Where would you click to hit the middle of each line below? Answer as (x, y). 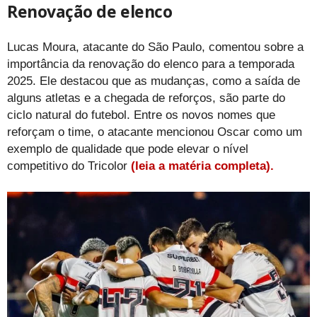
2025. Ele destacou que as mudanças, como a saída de (154, 81)
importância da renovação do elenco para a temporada (151, 64)
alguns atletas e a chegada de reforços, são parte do (146, 98)
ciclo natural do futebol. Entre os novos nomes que (141, 115)
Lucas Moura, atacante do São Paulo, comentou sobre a (155, 47)
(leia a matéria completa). (201, 166)
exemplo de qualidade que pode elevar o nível (128, 149)
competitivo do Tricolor (67, 166)
